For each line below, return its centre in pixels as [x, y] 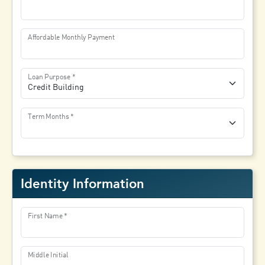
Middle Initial [48, 255]
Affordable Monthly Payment [72, 38]
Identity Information [83, 183]
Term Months [49, 117]
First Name [45, 216]
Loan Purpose [49, 77]
